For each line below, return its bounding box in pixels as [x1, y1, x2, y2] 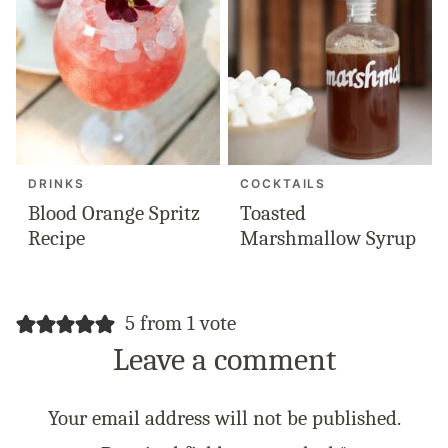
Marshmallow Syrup [240, 226, 416, 251]
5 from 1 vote [124, 311, 236, 336]
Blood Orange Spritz [28, 201, 200, 226]
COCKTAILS [240, 176, 327, 192]
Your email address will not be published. [48, 406, 400, 431]
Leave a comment [112, 341, 336, 379]
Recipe [28, 226, 85, 251]
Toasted [240, 201, 306, 226]
